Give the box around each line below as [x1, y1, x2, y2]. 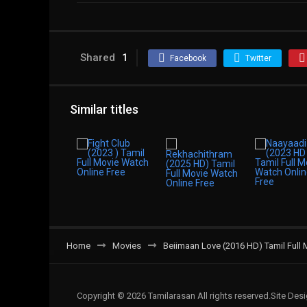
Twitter [245, 53, 271, 63]
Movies [112, 241, 141, 251]
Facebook [170, 53, 206, 63]
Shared [80, 51, 115, 64]
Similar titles [70, 102, 138, 116]
